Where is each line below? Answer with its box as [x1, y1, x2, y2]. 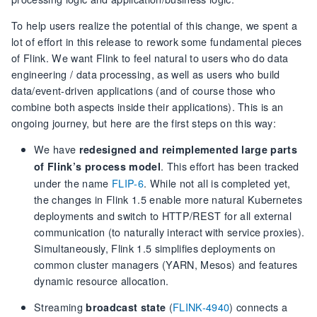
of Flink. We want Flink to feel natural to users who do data [11, 50, 289, 66]
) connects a [229, 299, 288, 315]
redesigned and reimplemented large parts [79, 142, 297, 157]
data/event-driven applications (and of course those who [11, 83, 276, 98]
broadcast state [86, 300, 166, 315]
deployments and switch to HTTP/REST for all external [34, 208, 292, 224]
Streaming [34, 299, 86, 315]
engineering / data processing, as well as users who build [11, 67, 280, 82]
